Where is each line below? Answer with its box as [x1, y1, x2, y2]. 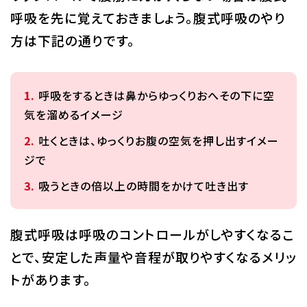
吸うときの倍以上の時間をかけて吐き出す [38, 177, 249, 195]
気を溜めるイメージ [23, 106, 123, 123]
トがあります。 [10, 270, 91, 289]
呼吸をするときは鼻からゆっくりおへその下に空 [38, 87, 275, 104]
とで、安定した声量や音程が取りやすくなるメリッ [10, 247, 297, 267]
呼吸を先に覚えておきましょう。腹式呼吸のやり [10, 8, 286, 27]
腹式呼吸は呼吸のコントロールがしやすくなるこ [10, 225, 294, 244]
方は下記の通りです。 [10, 31, 135, 50]
